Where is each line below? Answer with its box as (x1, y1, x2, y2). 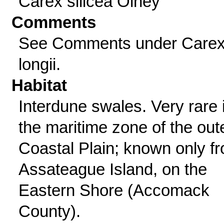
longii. (18, 55, 60, 73)
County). (18, 202, 80, 220)
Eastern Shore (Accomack (18, 181, 209, 199)
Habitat (11, 76, 67, 94)
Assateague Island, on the (18, 160, 207, 178)
